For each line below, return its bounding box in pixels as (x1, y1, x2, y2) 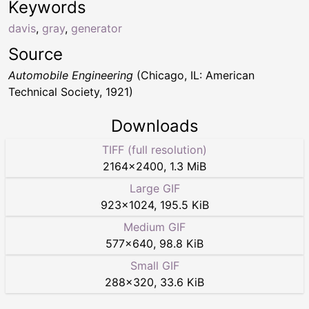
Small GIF (130, 259, 179, 273)
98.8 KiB (159, 237, 203, 251)
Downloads (110, 116, 199, 137)
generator (71, 21, 122, 36)
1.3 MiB (170, 159, 206, 174)
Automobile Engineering (8, 68, 133, 83)
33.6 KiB (160, 275, 204, 290)
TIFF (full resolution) (102, 143, 207, 157)
